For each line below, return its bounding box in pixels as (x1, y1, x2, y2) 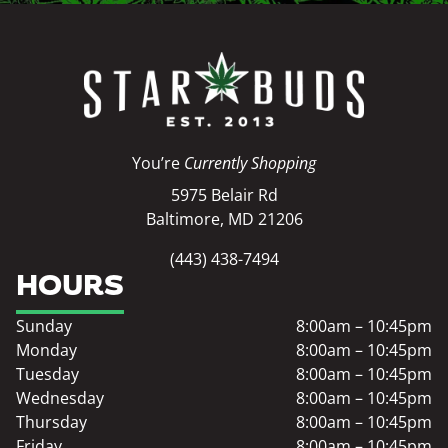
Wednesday (16, 386, 104, 409)
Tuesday (16, 362, 79, 385)
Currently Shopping (184, 151, 316, 174)
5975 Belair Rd (170, 183, 278, 206)
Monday (16, 338, 77, 361)
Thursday (16, 410, 87, 433)
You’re (132, 151, 184, 174)
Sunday (16, 314, 72, 337)
